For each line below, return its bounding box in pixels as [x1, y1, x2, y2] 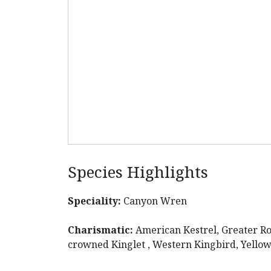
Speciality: [68, 194, 121, 207]
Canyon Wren [121, 194, 187, 207]
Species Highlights [68, 161, 208, 183]
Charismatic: [68, 223, 133, 237]
